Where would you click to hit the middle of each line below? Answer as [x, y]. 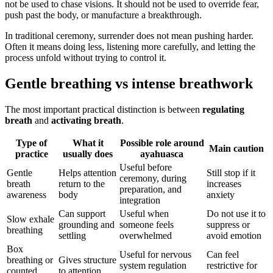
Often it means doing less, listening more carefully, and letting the [130, 47]
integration [140, 200]
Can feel [223, 255]
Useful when [144, 214]
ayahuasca [162, 154]
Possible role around [162, 143]
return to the [82, 184]
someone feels [147, 225]
